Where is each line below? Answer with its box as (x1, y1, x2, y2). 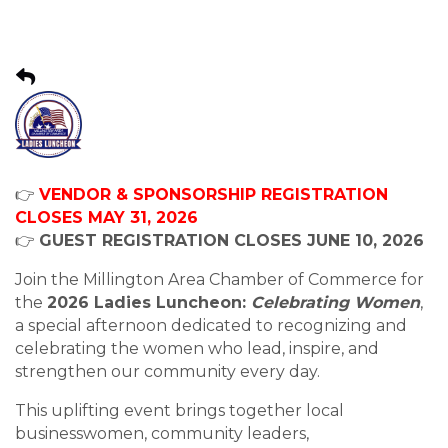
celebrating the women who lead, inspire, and (15, 339, 379, 358)
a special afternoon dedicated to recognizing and (15, 316, 407, 335)
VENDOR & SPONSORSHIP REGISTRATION (39, 185, 388, 204)
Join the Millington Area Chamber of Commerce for (15, 270, 424, 289)
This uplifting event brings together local (15, 401, 344, 420)
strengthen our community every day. (15, 362, 320, 381)
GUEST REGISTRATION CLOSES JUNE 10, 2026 (39, 231, 424, 250)
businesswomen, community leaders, (15, 424, 309, 443)
